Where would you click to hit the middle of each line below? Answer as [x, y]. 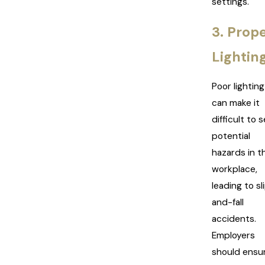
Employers [233, 236]
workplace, [235, 169]
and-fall [228, 203]
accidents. [234, 219]
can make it [236, 103]
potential [231, 136]
